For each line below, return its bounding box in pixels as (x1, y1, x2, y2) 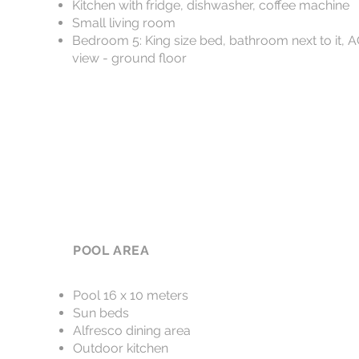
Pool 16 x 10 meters (73, 288, 188, 303)
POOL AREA (73, 243, 150, 258)
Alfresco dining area (73, 323, 191, 338)
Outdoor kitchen (73, 341, 168, 356)
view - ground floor (72, 50, 187, 66)
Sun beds (73, 305, 129, 321)
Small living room (72, 15, 175, 30)
